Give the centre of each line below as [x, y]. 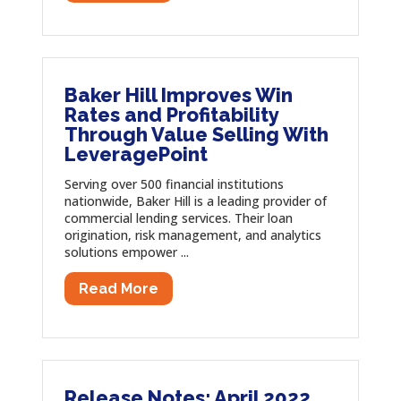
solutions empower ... [126, 252]
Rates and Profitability [171, 115]
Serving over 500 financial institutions [174, 184]
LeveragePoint [136, 154]
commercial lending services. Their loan [178, 218]
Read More [118, 288]
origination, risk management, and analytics [192, 235]
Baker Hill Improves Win [178, 95]
